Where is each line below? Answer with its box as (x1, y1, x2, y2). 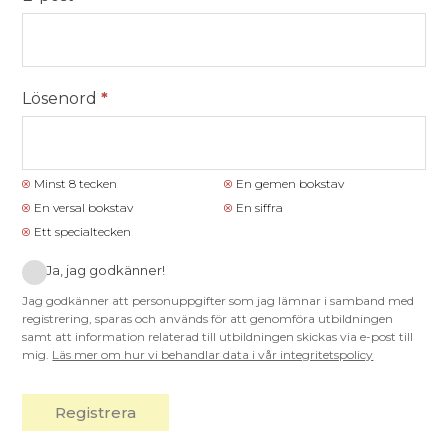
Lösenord (22, 89, 102, 108)
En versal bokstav (34, 200, 134, 215)
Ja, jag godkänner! (46, 262, 166, 278)
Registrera (55, 402, 137, 422)
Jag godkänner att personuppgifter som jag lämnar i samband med (22, 292, 415, 308)
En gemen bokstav (235, 176, 344, 191)
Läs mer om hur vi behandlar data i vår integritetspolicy (52, 346, 374, 362)
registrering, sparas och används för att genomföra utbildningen (22, 310, 394, 326)
